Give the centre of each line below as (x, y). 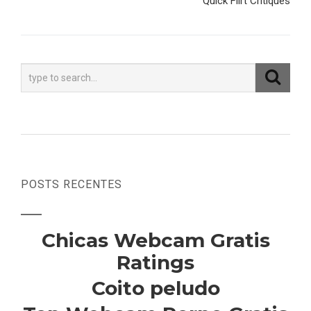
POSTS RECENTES (72, 184)
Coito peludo (155, 288)
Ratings (155, 262)
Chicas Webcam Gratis (155, 240)
